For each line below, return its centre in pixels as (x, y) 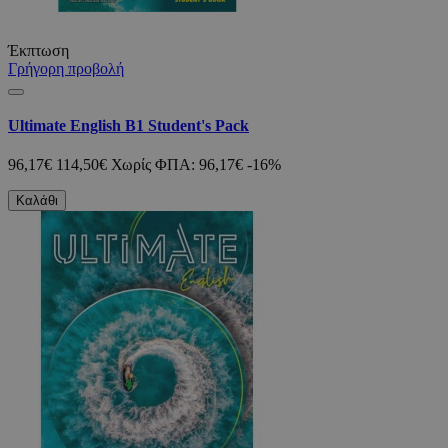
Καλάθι (37, 201)
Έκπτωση (38, 50)
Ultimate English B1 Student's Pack (128, 126)
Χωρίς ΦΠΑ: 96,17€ (177, 165)
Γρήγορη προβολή (66, 68)
